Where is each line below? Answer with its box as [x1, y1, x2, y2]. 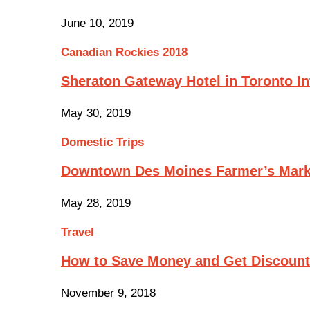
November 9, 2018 [61, 286, 156, 300]
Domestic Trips [61, 136, 144, 149]
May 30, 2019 [61, 107, 131, 120]
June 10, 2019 [61, 17, 134, 30]
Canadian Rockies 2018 [61, 46, 188, 60]
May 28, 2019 [61, 196, 131, 210]
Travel [61, 225, 94, 239]
